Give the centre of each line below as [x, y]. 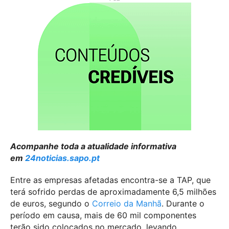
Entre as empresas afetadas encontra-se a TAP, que [110, 180]
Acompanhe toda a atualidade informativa [93, 146]
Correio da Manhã [127, 204]
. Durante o [183, 204]
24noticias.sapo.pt [62, 158]
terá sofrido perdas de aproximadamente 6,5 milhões [113, 192]
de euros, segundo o [51, 204]
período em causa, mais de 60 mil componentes [103, 215]
